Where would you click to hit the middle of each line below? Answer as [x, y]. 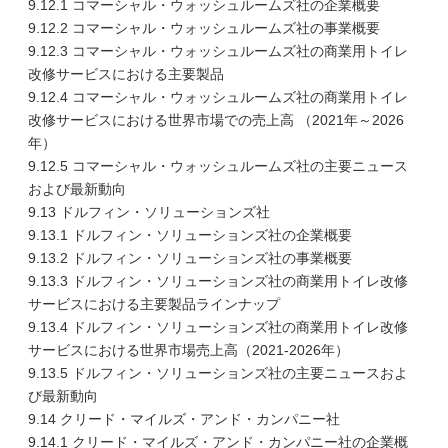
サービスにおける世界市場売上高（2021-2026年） [188, 350]
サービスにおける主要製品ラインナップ [154, 304]
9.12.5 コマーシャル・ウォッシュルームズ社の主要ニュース [218, 166]
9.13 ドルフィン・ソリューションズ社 [149, 212]
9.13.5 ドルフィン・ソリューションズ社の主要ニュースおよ [218, 373]
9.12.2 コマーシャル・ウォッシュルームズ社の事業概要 [204, 28]
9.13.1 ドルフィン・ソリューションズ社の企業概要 [190, 235]
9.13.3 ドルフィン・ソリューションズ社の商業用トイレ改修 [218, 281]
